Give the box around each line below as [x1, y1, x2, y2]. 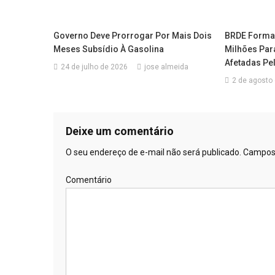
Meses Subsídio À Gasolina [53, 44, 165, 54]
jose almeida [144, 62, 189, 71]
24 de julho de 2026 [61, 62, 128, 71]
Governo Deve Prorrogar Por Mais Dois [53, 30, 212, 41]
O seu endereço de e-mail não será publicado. [66, 147, 241, 157]
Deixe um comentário [66, 124, 174, 137]
